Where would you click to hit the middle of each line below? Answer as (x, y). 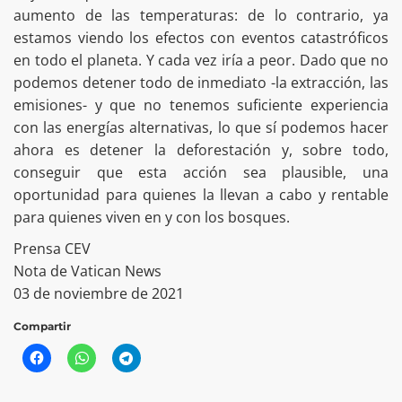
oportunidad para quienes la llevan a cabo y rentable (201, 195)
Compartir (42, 327)
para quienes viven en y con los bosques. (152, 218)
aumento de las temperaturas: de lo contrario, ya (201, 16)
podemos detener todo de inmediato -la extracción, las (201, 83)
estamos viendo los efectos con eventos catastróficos (201, 38)
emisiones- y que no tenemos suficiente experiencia (201, 105)
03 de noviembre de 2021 (99, 294)
